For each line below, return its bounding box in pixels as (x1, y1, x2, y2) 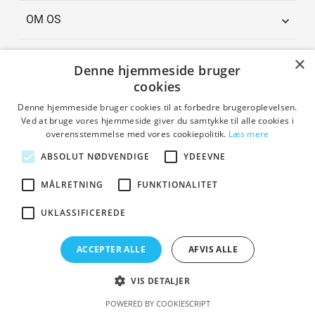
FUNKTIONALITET (137, 179, 218, 191)
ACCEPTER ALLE (76, 243, 146, 255)
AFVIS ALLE (188, 243, 238, 255)
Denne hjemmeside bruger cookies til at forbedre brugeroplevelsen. (18, 101, 297, 113)
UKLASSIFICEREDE (41, 207, 126, 219)
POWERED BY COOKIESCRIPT (105, 298, 210, 309)
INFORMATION (26, 51, 100, 65)
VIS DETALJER (131, 275, 191, 287)
